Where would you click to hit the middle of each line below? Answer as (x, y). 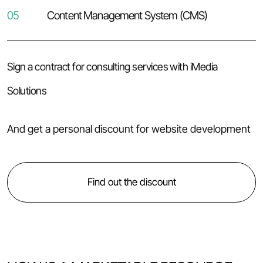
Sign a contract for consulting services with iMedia (112, 66)
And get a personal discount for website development (129, 129)
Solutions (27, 90)
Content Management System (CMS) (127, 16)
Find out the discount (131, 182)
